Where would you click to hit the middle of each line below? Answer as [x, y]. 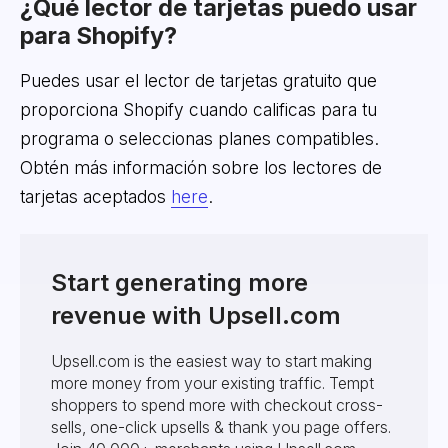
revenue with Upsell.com [196, 315]
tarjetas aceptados [95, 196]
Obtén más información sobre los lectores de [200, 167]
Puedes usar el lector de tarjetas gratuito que [198, 80]
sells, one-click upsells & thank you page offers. [221, 428]
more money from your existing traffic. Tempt [213, 384]
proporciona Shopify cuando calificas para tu [198, 109]
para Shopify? [98, 35]
